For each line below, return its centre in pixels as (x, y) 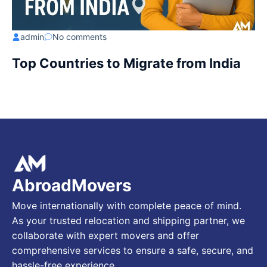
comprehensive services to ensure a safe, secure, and (133, 251)
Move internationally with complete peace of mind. (127, 206)
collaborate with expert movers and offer (105, 236)
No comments (80, 36)
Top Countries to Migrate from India (126, 63)
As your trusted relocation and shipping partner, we (128, 221)
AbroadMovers (72, 186)
